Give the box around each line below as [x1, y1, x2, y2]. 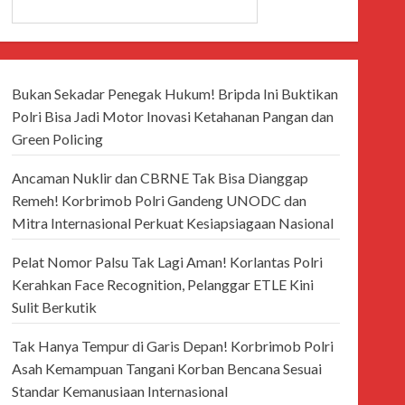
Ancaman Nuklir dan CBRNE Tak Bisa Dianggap [11, 169, 308, 186]
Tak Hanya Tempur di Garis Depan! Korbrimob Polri [11, 337, 334, 354]
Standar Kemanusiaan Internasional [11, 382, 228, 400]
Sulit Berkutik [11, 298, 97, 316]
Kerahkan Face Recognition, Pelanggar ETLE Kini [11, 276, 314, 293]
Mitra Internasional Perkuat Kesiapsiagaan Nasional [11, 214, 334, 231]
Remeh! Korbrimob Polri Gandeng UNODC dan [11, 192, 306, 209]
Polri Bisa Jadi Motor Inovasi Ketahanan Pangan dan [11, 108, 334, 125]
